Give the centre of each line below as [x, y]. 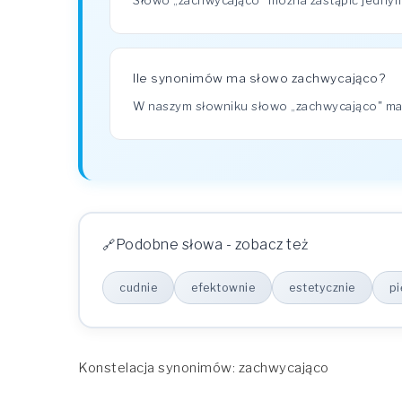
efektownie [223, 288]
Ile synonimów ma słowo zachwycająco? [259, 78]
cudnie [138, 288]
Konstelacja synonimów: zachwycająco [204, 368]
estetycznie [322, 288]
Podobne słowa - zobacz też [212, 245]
